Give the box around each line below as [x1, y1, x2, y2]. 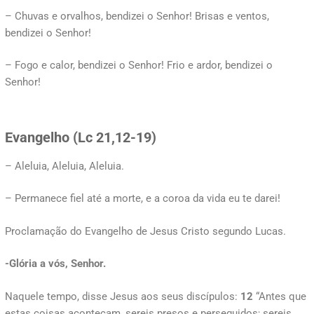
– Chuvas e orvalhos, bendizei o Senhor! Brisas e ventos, [5, 9, 269, 22]
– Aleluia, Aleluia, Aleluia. [5, 159, 124, 172]
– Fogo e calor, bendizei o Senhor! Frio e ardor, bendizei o [5, 59, 273, 71]
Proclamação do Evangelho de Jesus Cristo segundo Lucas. [5, 224, 286, 238]
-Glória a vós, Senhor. [5, 257, 106, 270]
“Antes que [253, 289, 306, 303]
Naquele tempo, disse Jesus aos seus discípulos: [5, 289, 240, 303]
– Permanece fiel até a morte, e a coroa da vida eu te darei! [5, 192, 280, 205]
